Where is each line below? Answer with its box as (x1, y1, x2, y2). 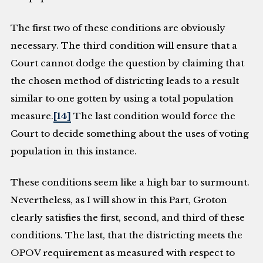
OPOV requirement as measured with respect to (11, 247, 235, 258)
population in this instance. (11, 145, 137, 157)
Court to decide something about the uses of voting (11, 127, 249, 139)
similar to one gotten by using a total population (11, 92, 234, 104)
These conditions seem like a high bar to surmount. (11, 176, 250, 188)
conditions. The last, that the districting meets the (11, 229, 243, 241)
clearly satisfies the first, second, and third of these (11, 211, 245, 223)
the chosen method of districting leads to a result (11, 75, 240, 86)
